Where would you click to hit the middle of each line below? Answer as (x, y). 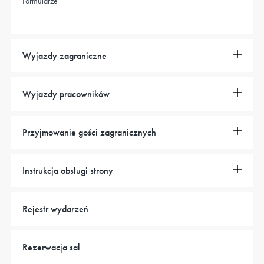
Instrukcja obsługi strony (68, 171)
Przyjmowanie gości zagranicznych (89, 133)
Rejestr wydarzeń (55, 209)
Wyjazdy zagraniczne (65, 56)
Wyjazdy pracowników (66, 94)
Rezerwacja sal (51, 247)
